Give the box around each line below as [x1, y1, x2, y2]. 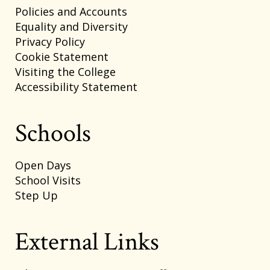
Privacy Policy [15, 34, 85, 49]
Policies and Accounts [15, 4, 127, 19]
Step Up [15, 187, 58, 202]
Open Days [15, 157, 71, 172]
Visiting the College [15, 64, 116, 79]
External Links [15, 225, 159, 259]
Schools [15, 116, 91, 150]
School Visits [15, 172, 81, 187]
